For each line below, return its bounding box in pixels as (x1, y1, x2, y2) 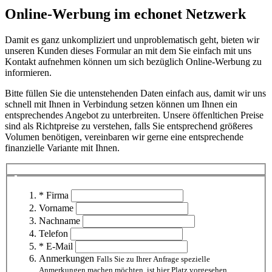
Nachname (39, 216, 80, 226)
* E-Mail (39, 241, 73, 252)
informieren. (5, 67, 52, 78)
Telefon (39, 228, 68, 239)
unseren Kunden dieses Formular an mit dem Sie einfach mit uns (5, 46, 251, 56)
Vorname (39, 203, 73, 214)
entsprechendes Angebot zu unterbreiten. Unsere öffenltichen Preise (5, 110, 263, 121)
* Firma (39, 190, 69, 201)
